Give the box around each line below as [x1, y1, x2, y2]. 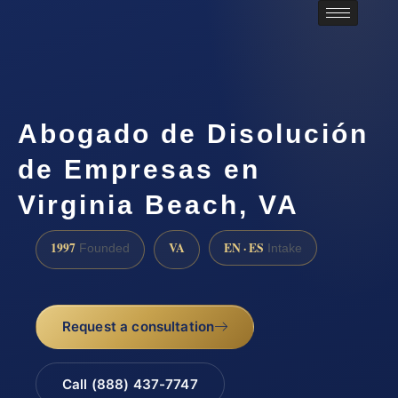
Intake [264, 241, 302, 255]
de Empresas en [18, 155, 260, 185]
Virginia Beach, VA [18, 190, 299, 220]
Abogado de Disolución [18, 119, 369, 149]
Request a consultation [61, 318, 215, 335]
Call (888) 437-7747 [61, 375, 198, 393]
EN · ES [224, 238, 264, 257]
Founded [76, 241, 130, 255]
